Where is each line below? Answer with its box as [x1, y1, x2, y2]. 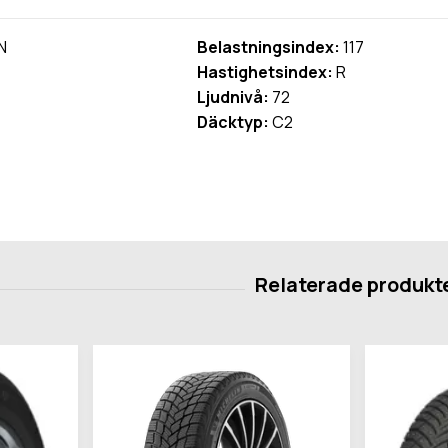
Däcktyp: [197, 111, 270, 134]
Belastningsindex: [197, 36, 341, 59]
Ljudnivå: [197, 86, 270, 109]
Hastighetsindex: [197, 61, 334, 84]
